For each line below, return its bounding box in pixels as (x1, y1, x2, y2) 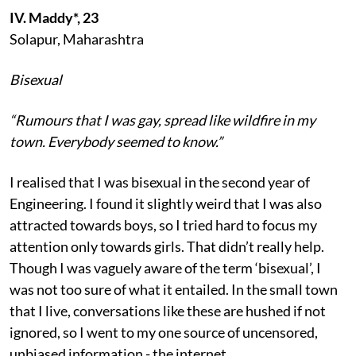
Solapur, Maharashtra (10, 29, 144, 48)
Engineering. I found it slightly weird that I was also (10, 194, 322, 212)
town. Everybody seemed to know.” (10, 132, 222, 150)
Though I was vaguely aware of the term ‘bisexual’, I (10, 258, 321, 277)
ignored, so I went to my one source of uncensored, (10, 323, 318, 341)
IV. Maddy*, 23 (10, 8, 99, 26)
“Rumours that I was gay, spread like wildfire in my (10, 110, 315, 129)
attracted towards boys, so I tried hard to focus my (10, 215, 317, 234)
